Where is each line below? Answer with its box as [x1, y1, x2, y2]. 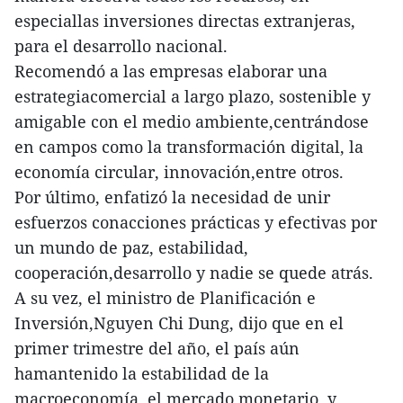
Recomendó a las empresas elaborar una [14, 60, 327, 83]
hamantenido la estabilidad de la [14, 363, 269, 385]
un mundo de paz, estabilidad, [14, 237, 248, 259]
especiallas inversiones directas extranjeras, [14, 10, 355, 32]
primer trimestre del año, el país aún [14, 337, 300, 360]
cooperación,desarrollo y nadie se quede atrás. [14, 262, 373, 284]
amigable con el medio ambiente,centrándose [14, 111, 369, 133]
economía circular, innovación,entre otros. [14, 161, 344, 184]
